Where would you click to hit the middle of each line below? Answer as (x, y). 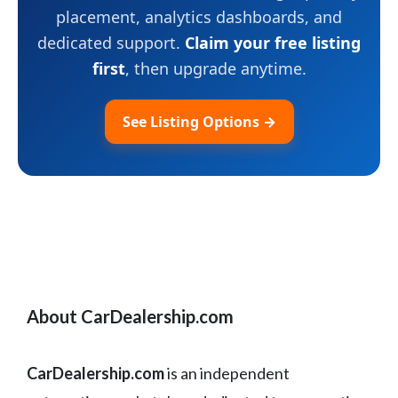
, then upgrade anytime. (215, 69)
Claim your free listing (273, 43)
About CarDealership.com (130, 317)
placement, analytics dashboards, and (199, 17)
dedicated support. (111, 43)
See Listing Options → (199, 122)
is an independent (227, 374)
